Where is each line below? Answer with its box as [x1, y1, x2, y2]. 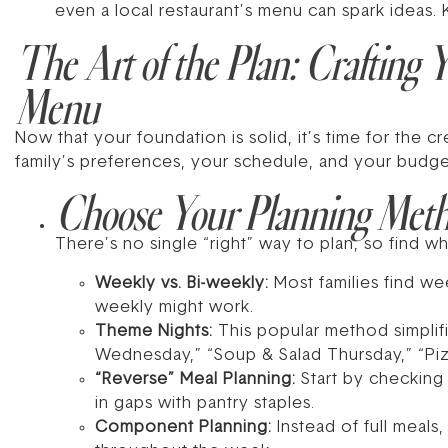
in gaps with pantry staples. [95, 395, 315, 412]
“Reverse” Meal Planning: [95, 371, 296, 388]
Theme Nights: [95, 323, 213, 340]
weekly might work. [95, 299, 254, 316]
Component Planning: [95, 419, 272, 436]
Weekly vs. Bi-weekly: [95, 275, 269, 292]
